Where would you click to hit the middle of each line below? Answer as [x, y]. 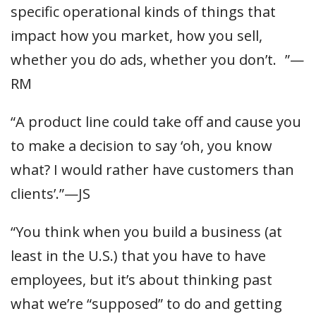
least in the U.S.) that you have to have [138, 256]
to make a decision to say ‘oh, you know [141, 146]
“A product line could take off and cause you [156, 122]
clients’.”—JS [50, 194]
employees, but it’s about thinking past [141, 280]
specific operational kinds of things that [143, 12]
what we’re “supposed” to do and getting [146, 304]
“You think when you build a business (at [146, 232]
